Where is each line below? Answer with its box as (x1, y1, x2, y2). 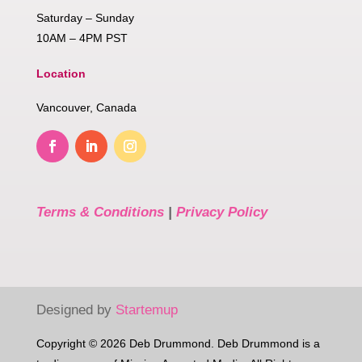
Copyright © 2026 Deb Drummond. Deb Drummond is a (36, 337, 320, 351)
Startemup (115, 302, 178, 318)
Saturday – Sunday (36, 11, 134, 25)
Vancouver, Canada (36, 101, 137, 115)
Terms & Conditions (36, 204, 164, 221)
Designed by (36, 302, 116, 318)
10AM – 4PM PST (36, 32, 128, 45)
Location (36, 67, 86, 81)
